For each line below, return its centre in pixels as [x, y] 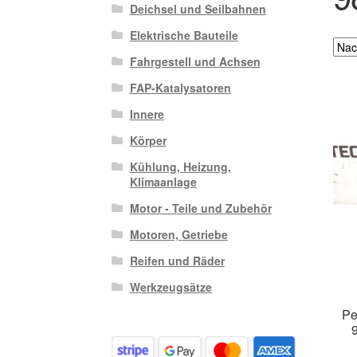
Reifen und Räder [177, 261]
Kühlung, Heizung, [180, 167]
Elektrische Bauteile [184, 35]
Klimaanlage [163, 182]
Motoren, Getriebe [178, 235]
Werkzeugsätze [171, 287]
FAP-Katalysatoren [180, 88]
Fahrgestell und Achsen [195, 62]
